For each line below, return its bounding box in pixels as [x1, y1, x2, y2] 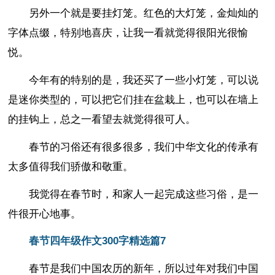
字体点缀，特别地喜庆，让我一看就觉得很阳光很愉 [8, 27, 249, 39]
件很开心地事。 [8, 207, 82, 220]
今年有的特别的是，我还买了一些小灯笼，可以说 [29, 74, 259, 86]
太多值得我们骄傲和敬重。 [8, 160, 134, 172]
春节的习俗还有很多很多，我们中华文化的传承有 [29, 141, 259, 153]
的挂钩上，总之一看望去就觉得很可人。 [8, 113, 196, 125]
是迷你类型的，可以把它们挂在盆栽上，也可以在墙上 [8, 93, 259, 106]
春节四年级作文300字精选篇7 [29, 235, 166, 247]
